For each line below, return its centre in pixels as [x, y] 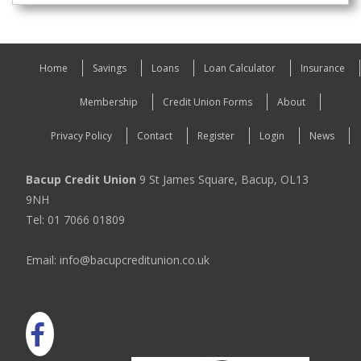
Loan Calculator [240, 68]
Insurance [323, 68]
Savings [110, 68]
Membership [108, 102]
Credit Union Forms [207, 102]
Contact [154, 136]
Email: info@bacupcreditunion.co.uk [118, 260]
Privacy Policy [81, 136]
